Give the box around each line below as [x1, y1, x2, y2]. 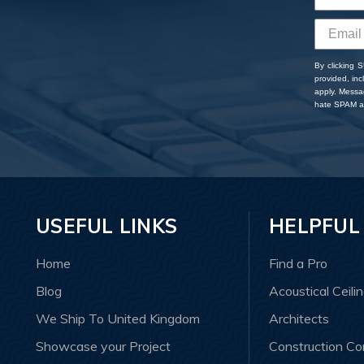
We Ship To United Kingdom [36, 310, 200, 327]
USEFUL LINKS [36, 214, 177, 239]
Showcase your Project [36, 338, 171, 355]
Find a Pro [269, 255, 328, 272]
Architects [269, 310, 330, 327]
